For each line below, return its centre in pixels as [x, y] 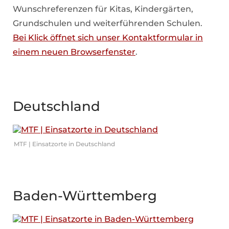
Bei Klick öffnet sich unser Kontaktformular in [108, 37]
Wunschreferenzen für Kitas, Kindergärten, [103, 9]
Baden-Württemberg [85, 196]
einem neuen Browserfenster [74, 52]
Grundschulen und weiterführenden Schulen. [108, 23]
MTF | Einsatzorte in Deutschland [64, 144]
